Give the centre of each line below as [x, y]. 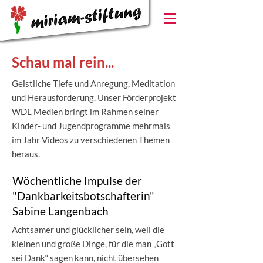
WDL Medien [37, 112]
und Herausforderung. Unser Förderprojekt [94, 97]
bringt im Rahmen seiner [111, 112]
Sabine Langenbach [60, 211]
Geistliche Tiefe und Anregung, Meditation [93, 83]
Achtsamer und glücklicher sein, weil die [88, 230]
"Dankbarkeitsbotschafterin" [83, 196]
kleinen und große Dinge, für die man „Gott [93, 244]
